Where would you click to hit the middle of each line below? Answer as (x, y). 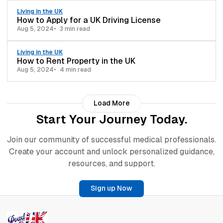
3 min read (75, 29)
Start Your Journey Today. (111, 119)
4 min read (75, 70)
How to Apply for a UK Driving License (89, 20)
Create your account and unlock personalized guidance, (111, 152)
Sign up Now (111, 188)
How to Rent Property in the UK (76, 61)
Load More (111, 103)
